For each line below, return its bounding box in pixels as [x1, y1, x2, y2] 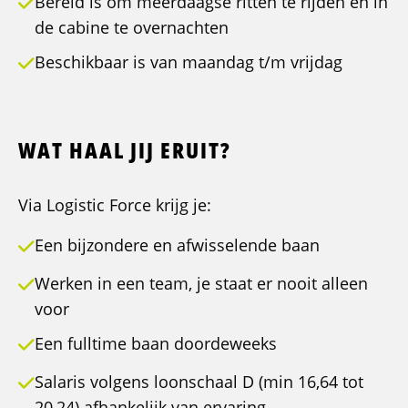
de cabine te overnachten [35, 16, 229, 39]
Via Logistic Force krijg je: [18, 194, 211, 217]
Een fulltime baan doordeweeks [35, 332, 277, 355]
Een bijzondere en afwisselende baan [35, 234, 320, 257]
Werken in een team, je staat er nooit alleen [35, 272, 368, 295]
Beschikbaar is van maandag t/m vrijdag [35, 51, 342, 74]
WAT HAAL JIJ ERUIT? [18, 135, 231, 166]
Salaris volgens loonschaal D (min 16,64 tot [35, 371, 363, 393]
